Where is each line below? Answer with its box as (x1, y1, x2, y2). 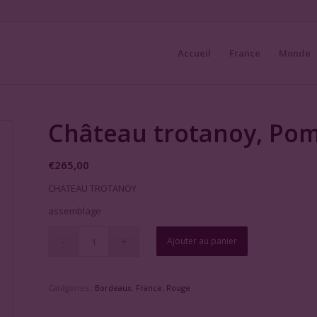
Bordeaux (95, 282, 132, 294)
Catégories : (48, 282, 96, 294)
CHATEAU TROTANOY (48, 182, 137, 195)
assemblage (48, 204, 102, 218)
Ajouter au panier (167, 235, 238, 248)
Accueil (177, 47, 211, 59)
